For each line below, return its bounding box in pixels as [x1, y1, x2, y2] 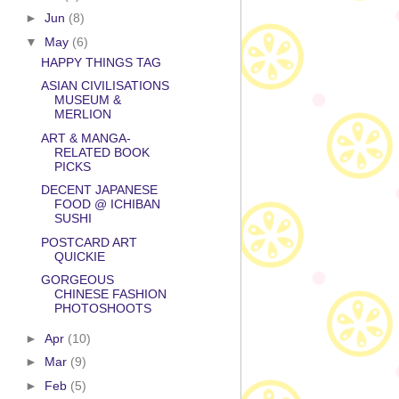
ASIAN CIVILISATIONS [40, 78, 169, 94]
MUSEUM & [53, 93, 121, 108]
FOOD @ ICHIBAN [53, 197, 160, 212]
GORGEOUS [40, 273, 114, 288]
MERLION [53, 107, 111, 122]
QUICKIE [53, 248, 105, 264]
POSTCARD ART [40, 234, 137, 249]
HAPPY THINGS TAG [40, 54, 161, 69]
